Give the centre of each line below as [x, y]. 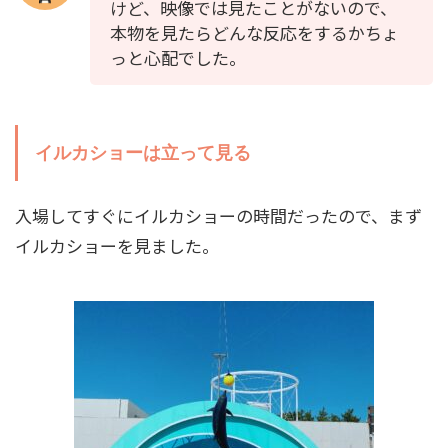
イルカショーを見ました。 [117, 245]
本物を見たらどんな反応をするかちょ [254, 32]
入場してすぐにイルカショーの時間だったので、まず [218, 215]
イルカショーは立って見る [143, 153]
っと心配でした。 [178, 57]
